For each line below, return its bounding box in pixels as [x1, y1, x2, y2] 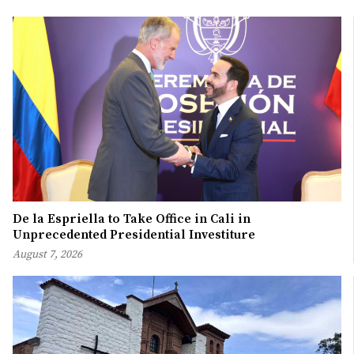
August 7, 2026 [13, 247, 82, 262]
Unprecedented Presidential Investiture [13, 226, 255, 243]
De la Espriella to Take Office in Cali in [13, 210, 250, 227]
